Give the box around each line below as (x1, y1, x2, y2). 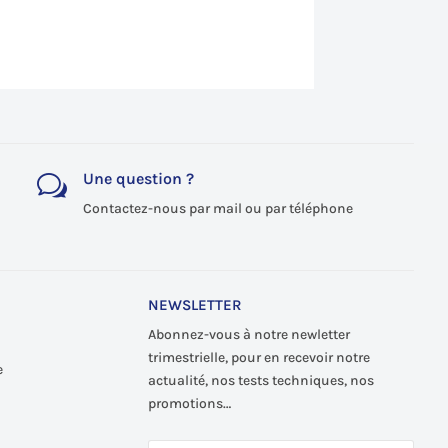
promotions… (147, 394, 231, 412)
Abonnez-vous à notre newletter (147, 325, 350, 343)
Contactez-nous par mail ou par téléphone (82, 200, 353, 217)
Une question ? (82, 169, 194, 188)
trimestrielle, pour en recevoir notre (147, 348, 370, 366)
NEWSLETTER (147, 295, 242, 314)
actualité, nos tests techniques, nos (147, 371, 374, 389)
